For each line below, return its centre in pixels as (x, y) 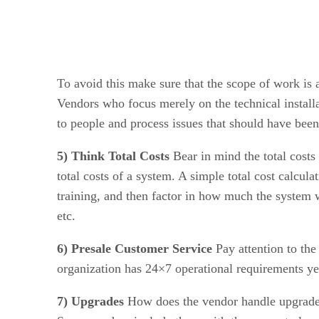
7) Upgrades (90, 301)
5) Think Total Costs (113, 156)
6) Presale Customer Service (135, 248)
